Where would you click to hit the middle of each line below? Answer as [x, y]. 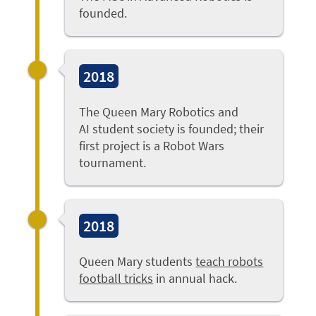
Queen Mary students [138, 262]
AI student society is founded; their [172, 129]
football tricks [116, 279]
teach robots [230, 262]
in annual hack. [195, 279]
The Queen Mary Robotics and [159, 112]
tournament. [113, 163]
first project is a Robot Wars [152, 146]
